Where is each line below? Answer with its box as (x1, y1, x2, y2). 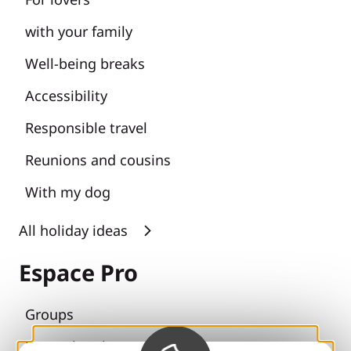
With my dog (25, 182, 110, 201)
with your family (25, 21, 132, 41)
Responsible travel (25, 118, 147, 137)
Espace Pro (19, 256, 138, 288)
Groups (25, 304, 74, 324)
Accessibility (25, 85, 107, 105)
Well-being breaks (25, 53, 145, 73)
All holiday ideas (19, 220, 128, 240)
